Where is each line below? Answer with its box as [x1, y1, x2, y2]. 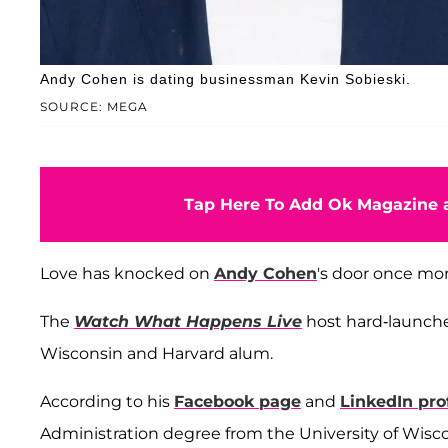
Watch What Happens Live [74, 311, 302, 331]
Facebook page [174, 391, 301, 411]
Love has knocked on [40, 263, 214, 283]
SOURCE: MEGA [40, 98, 148, 114]
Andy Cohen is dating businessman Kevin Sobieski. [40, 70, 411, 87]
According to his [40, 391, 174, 411]
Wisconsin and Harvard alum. [40, 343, 273, 363]
